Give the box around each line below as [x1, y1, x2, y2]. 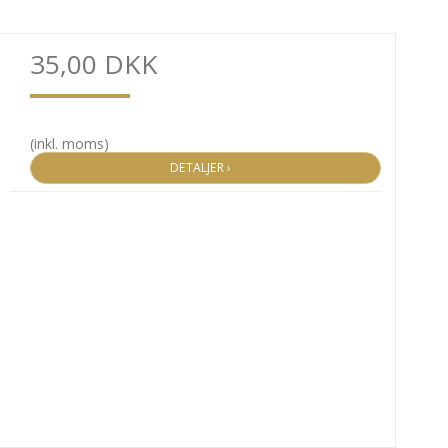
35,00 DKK [29, 45, 158, 82]
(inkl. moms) [29, 133, 109, 153]
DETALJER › [170, 158, 241, 176]
